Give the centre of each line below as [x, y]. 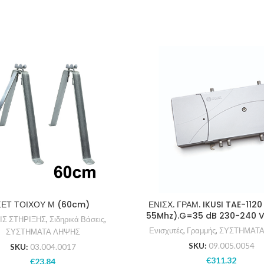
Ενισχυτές [166, 230]
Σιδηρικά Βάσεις [77, 219]
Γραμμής [201, 230]
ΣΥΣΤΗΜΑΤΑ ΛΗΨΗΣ [43, 232]
